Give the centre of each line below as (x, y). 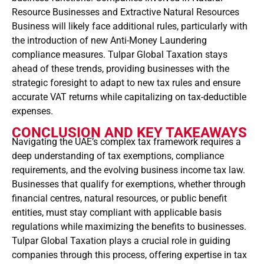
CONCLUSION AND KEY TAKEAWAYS (129, 133)
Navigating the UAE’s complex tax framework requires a (126, 142)
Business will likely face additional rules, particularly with (130, 27)
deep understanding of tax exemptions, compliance (118, 156)
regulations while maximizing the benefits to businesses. (129, 227)
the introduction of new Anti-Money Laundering (109, 41)
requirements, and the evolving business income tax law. (128, 170)
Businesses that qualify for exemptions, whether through (129, 184)
